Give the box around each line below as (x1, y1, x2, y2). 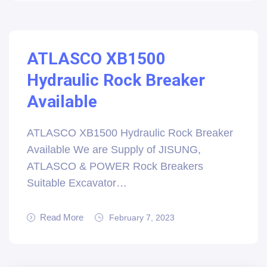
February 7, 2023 (109, 213, 175, 222)
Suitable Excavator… (27, 177, 127, 189)
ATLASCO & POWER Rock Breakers (27, 160, 203, 172)
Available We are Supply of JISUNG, (27, 144, 201, 156)
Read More (40, 212, 83, 222)
